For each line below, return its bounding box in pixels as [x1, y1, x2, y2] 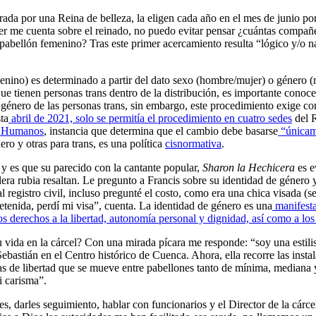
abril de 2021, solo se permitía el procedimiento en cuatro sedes [8, 111, 292, 124]
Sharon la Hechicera [202, 161, 295, 174]
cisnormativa [165, 137, 221, 150]
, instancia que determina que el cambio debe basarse [44, 124, 278, 137]
